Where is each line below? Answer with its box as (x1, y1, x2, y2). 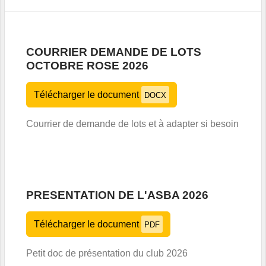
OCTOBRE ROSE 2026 (26, 59, 148, 72)
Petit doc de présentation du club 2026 (26, 248, 188, 258)
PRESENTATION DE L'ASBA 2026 (26, 188, 208, 201)
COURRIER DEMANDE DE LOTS (26, 45, 201, 58)
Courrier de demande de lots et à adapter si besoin (26, 118, 239, 129)
